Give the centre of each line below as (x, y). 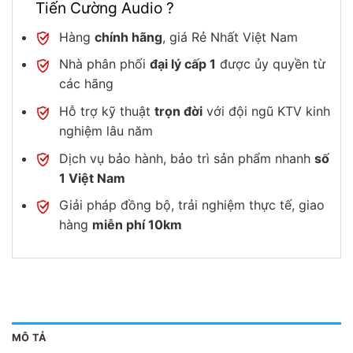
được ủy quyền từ (270, 64)
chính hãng (128, 37)
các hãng (86, 84)
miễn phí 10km (137, 225)
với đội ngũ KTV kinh (266, 111)
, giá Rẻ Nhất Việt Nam (230, 37)
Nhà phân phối (104, 64)
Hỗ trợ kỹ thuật (106, 111)
